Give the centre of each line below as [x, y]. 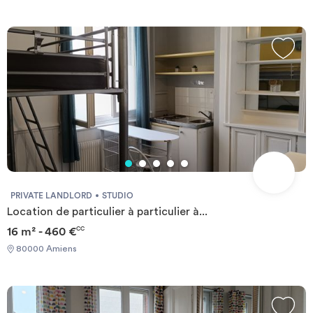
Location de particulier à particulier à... [107, 212]
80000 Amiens [45, 249]
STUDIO [118, 196]
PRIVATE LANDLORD [51, 196]
